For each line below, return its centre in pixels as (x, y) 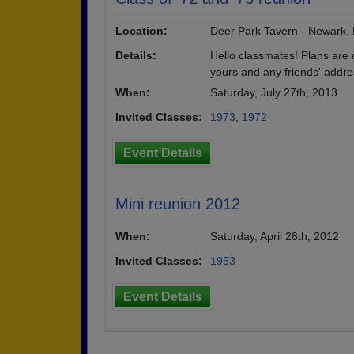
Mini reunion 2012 (178, 204)
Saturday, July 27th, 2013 (274, 92)
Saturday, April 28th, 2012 (275, 236)
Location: (141, 31)
